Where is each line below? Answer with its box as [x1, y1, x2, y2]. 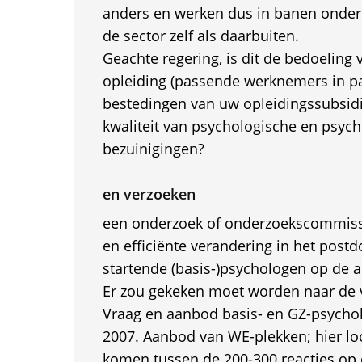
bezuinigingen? [102, 139, 204, 158]
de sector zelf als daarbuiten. [102, 26, 299, 45]
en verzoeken [102, 184, 196, 204]
